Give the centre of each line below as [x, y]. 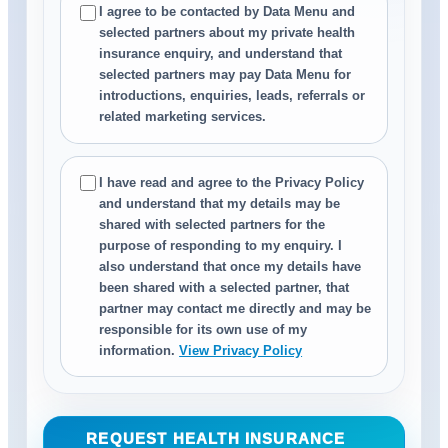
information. [137, 350]
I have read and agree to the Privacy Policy [232, 182]
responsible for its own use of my [203, 329]
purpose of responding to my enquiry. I [221, 245]
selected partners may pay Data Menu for [225, 75]
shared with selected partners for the [212, 224]
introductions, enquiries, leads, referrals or [232, 96]
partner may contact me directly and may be [235, 308]
